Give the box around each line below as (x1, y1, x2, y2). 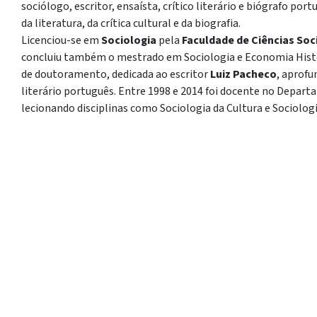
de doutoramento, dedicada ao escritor (21, 67, 210, 82)
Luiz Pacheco (210, 67, 277, 82)
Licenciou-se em (21, 33, 101, 48)
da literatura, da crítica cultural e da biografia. (21, 16, 241, 31)
